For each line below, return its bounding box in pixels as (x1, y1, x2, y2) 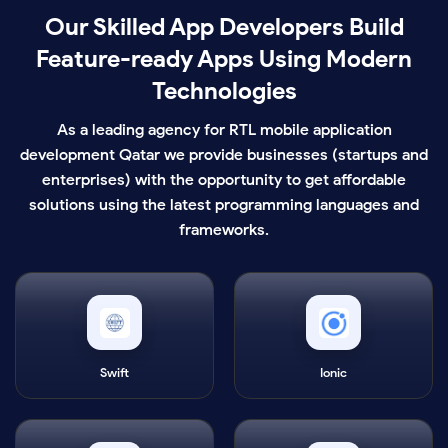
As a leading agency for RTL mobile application (56, 120, 392, 140)
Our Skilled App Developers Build (44, 13, 404, 42)
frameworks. (179, 220, 269, 240)
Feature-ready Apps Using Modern (36, 45, 412, 74)
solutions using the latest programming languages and (29, 195, 419, 215)
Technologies (151, 77, 297, 106)
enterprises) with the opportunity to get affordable (42, 170, 406, 190)
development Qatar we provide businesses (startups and (20, 145, 428, 165)
